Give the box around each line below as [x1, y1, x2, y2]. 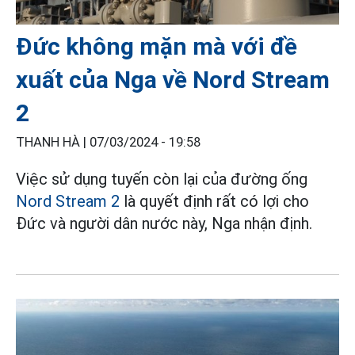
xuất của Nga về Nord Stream [16, 65, 330, 94]
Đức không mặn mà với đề [16, 32, 297, 60]
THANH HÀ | [16, 134, 90, 150]
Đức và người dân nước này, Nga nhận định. [16, 213, 312, 233]
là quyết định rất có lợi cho [120, 191, 309, 211]
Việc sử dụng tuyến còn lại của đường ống [16, 169, 307, 189]
